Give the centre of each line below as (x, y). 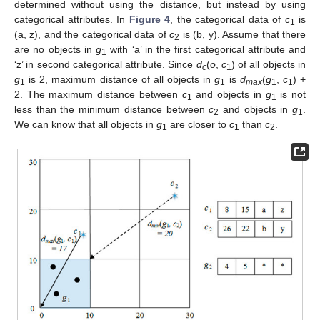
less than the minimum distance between (112, 110)
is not (291, 95)
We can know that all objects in (85, 125)
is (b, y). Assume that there (243, 35)
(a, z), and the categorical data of (92, 35)
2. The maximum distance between (98, 95)
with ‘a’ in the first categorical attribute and (206, 50)
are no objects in (55, 50)
